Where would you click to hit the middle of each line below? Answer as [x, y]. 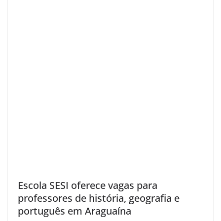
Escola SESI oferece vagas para [88, 185]
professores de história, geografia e [99, 198]
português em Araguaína [74, 211]
